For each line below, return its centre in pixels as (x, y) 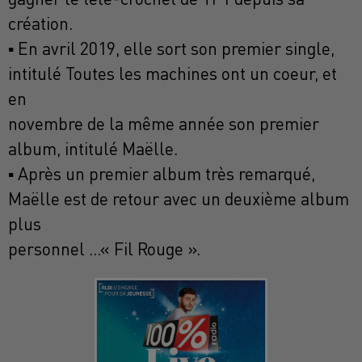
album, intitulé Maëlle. (93, 149)
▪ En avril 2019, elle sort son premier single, (171, 49)
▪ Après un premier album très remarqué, (162, 174)
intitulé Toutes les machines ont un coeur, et (173, 74)
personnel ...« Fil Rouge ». (104, 249)
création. (40, 24)
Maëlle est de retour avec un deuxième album (179, 199)
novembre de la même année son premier (164, 124)
